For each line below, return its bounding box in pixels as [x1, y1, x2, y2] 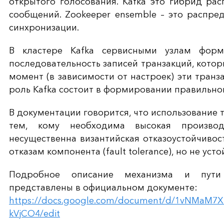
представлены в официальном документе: [9, 182, 197, 193]
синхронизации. [9, 22, 79, 33]
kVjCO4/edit [9, 208, 60, 219]
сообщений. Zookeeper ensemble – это [9, 9, 187, 20]
